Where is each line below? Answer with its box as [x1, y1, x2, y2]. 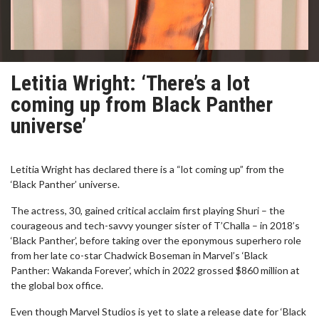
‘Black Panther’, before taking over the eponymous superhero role [11, 234, 301, 246]
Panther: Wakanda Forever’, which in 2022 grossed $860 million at [11, 264, 300, 276]
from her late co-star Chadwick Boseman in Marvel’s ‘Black [11, 249, 268, 261]
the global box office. [11, 279, 103, 291]
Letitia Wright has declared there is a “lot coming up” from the [11, 163, 284, 175]
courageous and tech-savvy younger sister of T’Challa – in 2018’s [11, 219, 300, 231]
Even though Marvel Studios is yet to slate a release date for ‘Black [11, 305, 306, 318]
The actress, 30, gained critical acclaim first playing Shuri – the [11, 204, 285, 216]
